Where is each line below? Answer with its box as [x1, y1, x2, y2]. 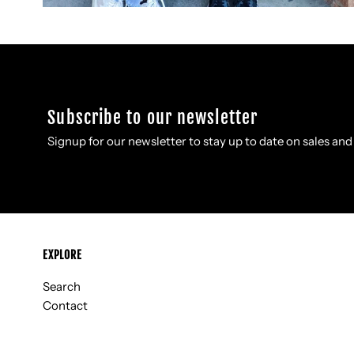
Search [43, 279, 81, 295]
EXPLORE [43, 248, 82, 262]
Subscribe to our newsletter [47, 107, 258, 129]
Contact [43, 298, 88, 314]
